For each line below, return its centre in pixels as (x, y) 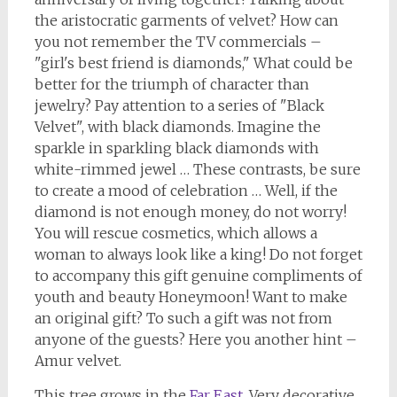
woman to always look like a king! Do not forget (198, 254)
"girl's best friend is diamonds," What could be (193, 63)
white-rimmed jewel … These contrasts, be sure (197, 169)
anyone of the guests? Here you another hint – (195, 339)
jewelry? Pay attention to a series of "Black (179, 105)
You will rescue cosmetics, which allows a (175, 233)
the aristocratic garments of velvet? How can (186, 20)
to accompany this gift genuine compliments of (198, 276)
